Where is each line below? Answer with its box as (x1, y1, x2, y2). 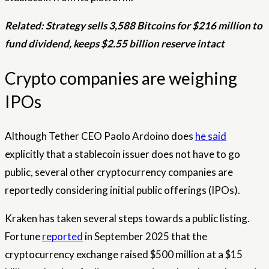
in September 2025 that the (83, 230, 207, 243)
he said (195, 130, 226, 143)
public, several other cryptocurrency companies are (5, 166, 233, 179)
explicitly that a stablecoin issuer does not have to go (5, 148, 240, 161)
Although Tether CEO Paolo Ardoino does (5, 130, 195, 143)
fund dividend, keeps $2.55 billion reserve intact (5, 37, 225, 50)
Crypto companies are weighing (5, 68, 237, 89)
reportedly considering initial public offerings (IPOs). (5, 184, 240, 197)
